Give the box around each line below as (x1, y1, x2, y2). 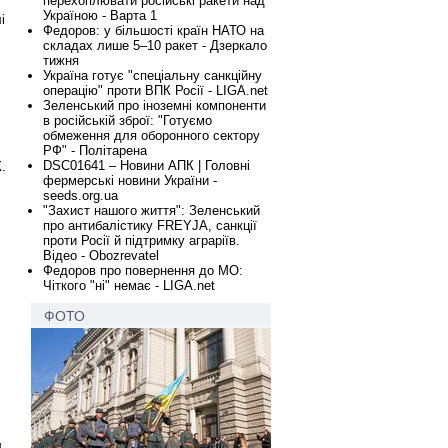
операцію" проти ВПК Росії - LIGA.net (43, 83, 268, 98)
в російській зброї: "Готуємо (43, 113, 212, 128)
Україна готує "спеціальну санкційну (43, 68, 262, 83)
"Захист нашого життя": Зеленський (43, 203, 260, 218)
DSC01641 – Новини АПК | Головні (43, 158, 250, 173)
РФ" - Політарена (43, 143, 147, 158)
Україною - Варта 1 (43, 8, 157, 23)
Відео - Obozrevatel (43, 248, 159, 263)
